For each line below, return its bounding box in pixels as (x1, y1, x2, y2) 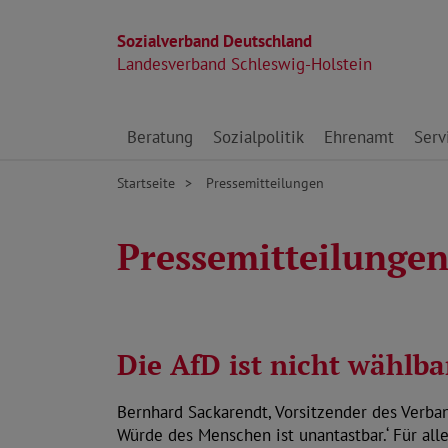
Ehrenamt (324, 126, 394, 148)
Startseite (117, 173, 175, 192)
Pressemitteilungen (202, 173, 324, 192)
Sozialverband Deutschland (117, 30, 312, 52)
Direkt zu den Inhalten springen (116, 115, 347, 137)
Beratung (127, 126, 193, 148)
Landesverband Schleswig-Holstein (117, 53, 372, 75)
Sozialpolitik (213, 126, 304, 148)
